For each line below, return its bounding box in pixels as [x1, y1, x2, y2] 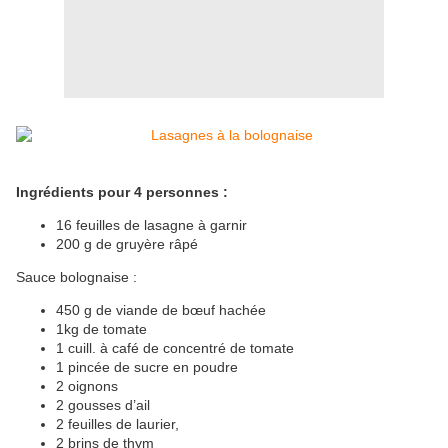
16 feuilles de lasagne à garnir [56, 217, 259, 234]
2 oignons [56, 378, 134, 395]
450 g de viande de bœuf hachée [56, 302, 282, 319]
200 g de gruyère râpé [56, 236, 198, 253]
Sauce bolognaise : [16, 269, 137, 286]
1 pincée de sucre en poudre [56, 359, 238, 376]
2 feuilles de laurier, [56, 416, 179, 433]
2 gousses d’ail [56, 397, 150, 414]
